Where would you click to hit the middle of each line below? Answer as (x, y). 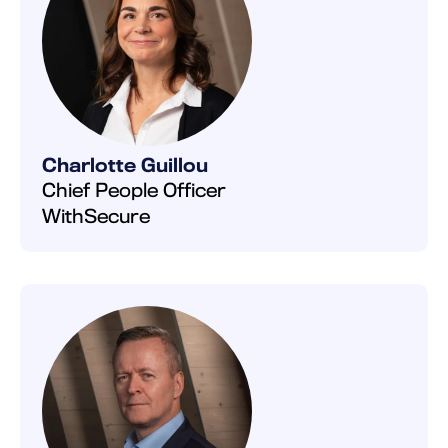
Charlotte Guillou (125, 165)
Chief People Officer (134, 190)
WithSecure (96, 216)
